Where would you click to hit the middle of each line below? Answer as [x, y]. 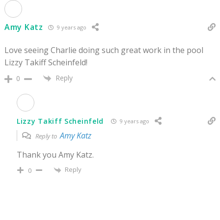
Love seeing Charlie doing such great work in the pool [104, 50]
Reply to [47, 136]
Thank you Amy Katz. [55, 155]
